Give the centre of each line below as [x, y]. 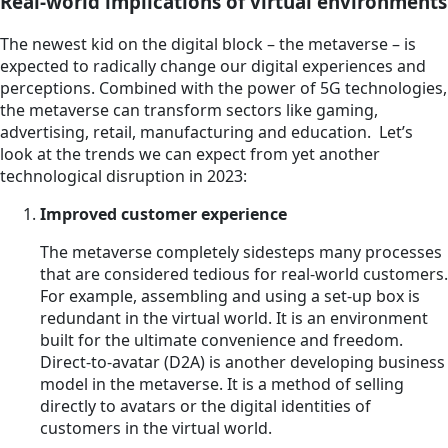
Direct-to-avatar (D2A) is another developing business [242, 361]
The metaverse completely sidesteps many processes [241, 251]
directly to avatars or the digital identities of [205, 405]
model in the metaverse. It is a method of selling [222, 383]
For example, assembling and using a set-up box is [230, 295]
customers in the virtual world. [156, 427]
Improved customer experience [163, 213]
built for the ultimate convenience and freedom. [221, 339]
